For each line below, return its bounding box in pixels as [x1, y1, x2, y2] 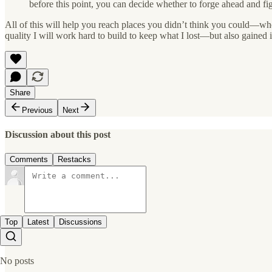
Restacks [58, 155, 91, 165]
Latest [27, 217, 49, 227]
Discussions [59, 217, 102, 227]
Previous [22, 105, 53, 115]
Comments [10, 155, 48, 165]
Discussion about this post [5, 129, 110, 140]
